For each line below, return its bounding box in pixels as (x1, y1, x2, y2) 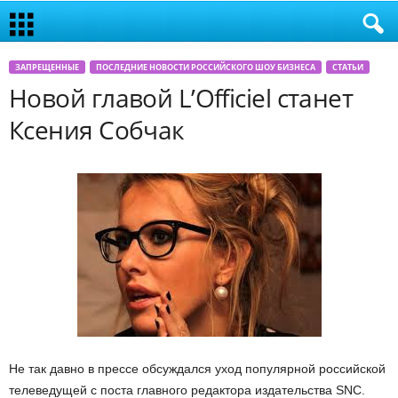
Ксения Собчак (9, 113, 185, 147)
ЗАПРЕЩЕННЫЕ (15, 61, 79, 73)
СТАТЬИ (332, 61, 363, 73)
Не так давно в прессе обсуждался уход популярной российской (9, 362, 386, 376)
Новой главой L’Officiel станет (9, 81, 354, 115)
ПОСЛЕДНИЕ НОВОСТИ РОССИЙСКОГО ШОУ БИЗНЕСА (96, 61, 315, 73)
